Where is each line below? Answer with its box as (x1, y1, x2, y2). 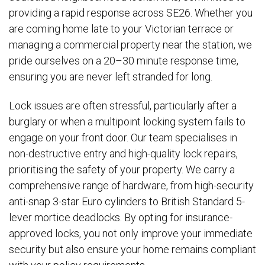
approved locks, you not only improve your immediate (9, 227, 253, 240)
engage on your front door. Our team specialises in (9, 131, 237, 144)
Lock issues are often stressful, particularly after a (9, 99, 237, 112)
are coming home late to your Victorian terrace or (9, 22, 234, 35)
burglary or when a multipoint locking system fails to (9, 115, 245, 128)
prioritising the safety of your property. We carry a (9, 163, 235, 176)
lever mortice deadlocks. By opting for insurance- (9, 211, 232, 224)
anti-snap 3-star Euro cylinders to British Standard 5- (9, 195, 245, 208)
